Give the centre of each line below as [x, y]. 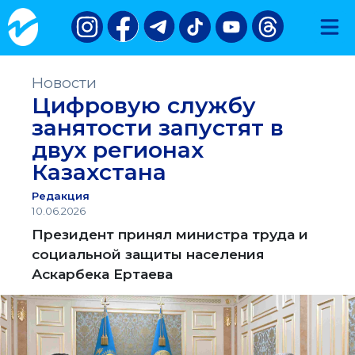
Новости [65, 83]
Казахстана [99, 172]
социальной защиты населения [148, 254]
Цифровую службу [144, 105]
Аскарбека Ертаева [103, 274]
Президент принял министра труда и [170, 234]
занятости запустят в [158, 128]
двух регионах [118, 150]
